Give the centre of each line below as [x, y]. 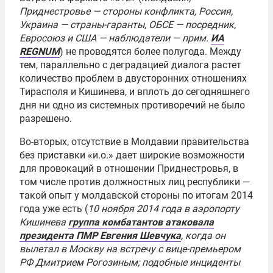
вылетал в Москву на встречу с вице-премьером [130, 249]
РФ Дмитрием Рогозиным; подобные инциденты [130, 262]
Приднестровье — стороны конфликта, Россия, [126, 11]
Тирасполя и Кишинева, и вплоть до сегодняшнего [135, 92]
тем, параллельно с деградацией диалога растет [130, 65]
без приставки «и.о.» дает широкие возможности [132, 155]
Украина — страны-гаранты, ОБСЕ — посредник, [128, 25]
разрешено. [46, 119]
